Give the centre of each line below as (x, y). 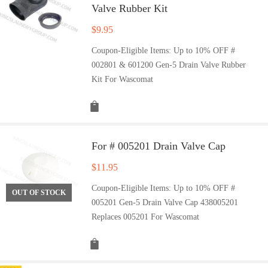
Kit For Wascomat (123, 79)
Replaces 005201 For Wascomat (146, 217)
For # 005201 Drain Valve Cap (159, 146)
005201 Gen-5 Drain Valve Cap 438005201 (165, 202)
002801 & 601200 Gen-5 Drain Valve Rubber (169, 65)
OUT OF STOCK (39, 193)
